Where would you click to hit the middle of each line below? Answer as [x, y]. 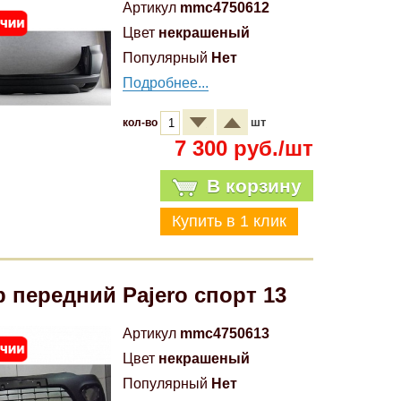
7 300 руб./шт [243, 148]
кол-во [141, 123]
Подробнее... [166, 83]
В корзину [254, 186]
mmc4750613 [225, 333]
